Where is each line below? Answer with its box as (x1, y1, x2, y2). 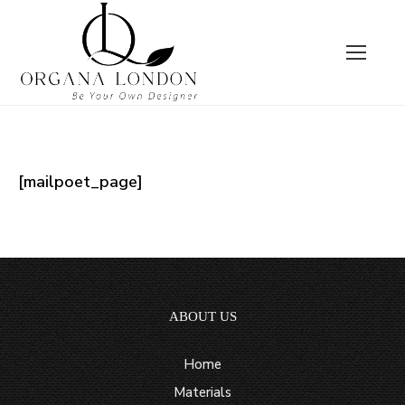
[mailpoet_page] (18, 171, 143, 193)
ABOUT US (168, 309, 237, 325)
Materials (174, 383, 231, 402)
